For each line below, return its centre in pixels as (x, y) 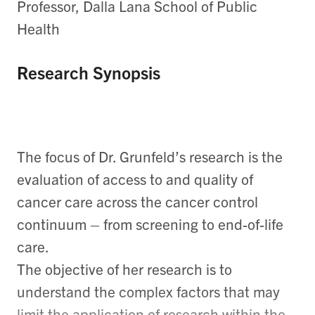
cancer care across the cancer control (137, 201)
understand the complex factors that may (148, 291)
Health (38, 28)
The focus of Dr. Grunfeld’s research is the (150, 156)
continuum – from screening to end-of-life (150, 224)
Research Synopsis (89, 72)
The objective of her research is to (124, 269)
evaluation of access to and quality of (135, 179)
